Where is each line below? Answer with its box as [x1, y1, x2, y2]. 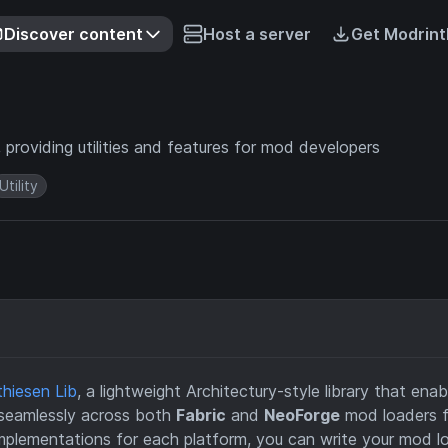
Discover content [3, 24, 143, 44]
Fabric [176, 405, 226, 426]
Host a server [202, 24, 311, 44]
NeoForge [264, 405, 340, 426]
